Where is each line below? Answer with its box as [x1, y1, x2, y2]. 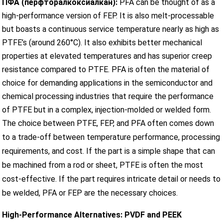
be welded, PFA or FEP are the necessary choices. [2, 188, 178, 198]
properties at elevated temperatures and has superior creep [2, 51, 213, 61]
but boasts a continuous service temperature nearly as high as [2, 24, 220, 34]
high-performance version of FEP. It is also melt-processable [2, 10, 215, 20]
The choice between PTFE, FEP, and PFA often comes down [2, 118, 215, 128]
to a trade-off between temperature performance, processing [2, 132, 221, 142]
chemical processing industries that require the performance [2, 91, 214, 101]
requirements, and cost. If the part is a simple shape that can [2, 146, 216, 156]
